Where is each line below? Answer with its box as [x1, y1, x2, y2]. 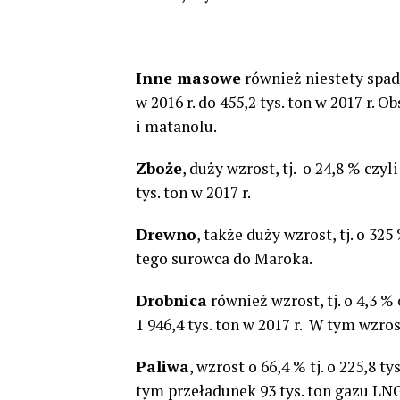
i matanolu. [136, 116, 217, 137]
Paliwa [136, 356, 189, 377]
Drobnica [136, 290, 207, 311]
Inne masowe [136, 68, 241, 88]
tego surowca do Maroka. [136, 248, 312, 269]
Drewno [136, 224, 196, 245]
